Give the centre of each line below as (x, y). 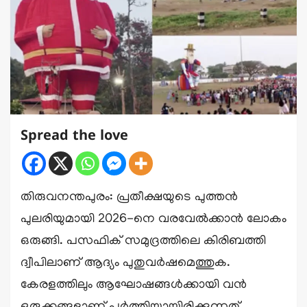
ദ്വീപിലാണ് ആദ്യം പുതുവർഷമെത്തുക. (125, 264)
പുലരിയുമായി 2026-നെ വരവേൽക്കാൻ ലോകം (153, 220)
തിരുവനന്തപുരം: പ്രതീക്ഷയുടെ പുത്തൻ (129, 198)
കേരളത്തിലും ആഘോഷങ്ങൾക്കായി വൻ (134, 286)
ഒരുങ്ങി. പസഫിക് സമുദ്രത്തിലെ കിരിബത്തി (143, 242)
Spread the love (74, 137)
